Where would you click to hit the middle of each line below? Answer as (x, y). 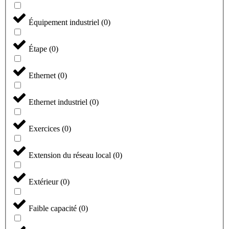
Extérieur (44, 182)
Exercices (45, 129)
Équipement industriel (65, 22)
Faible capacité (54, 209)
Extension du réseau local (71, 155)
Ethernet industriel (59, 102)
